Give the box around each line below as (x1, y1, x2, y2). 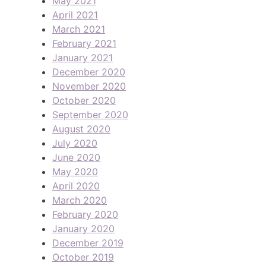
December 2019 (52, 236, 123, 249)
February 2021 (52, 37, 116, 49)
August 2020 (52, 122, 110, 135)
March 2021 (52, 23, 105, 35)
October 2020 (52, 94, 116, 106)
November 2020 (52, 80, 126, 92)
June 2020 (52, 151, 100, 163)
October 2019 (52, 251, 114, 263)
